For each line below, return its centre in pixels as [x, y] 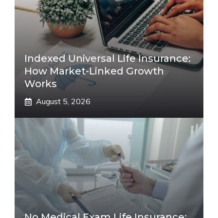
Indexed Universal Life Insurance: [108, 58]
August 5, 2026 [63, 101]
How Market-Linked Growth [94, 71]
